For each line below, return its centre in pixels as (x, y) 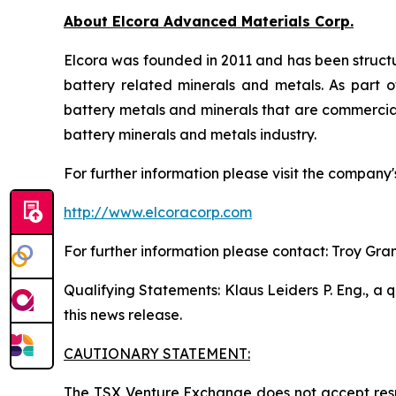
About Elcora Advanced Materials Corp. (209, 21)
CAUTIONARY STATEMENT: (157, 354)
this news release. (123, 315)
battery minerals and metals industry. (190, 134)
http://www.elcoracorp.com (158, 212)
